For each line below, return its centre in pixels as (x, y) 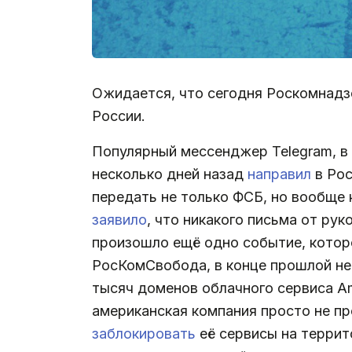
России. (119, 115)
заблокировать (144, 333)
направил (279, 174)
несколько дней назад (170, 174)
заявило (119, 219)
